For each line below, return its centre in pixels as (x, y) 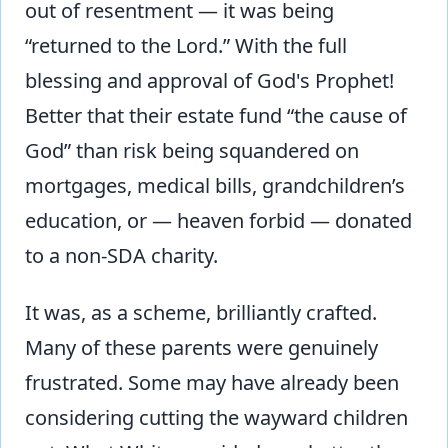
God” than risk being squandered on (192, 150)
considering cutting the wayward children (216, 417)
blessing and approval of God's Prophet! (209, 80)
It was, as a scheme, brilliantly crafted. (201, 312)
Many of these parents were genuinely (201, 347)
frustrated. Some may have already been (212, 382)
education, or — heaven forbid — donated (218, 220)
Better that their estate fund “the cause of (216, 115)
